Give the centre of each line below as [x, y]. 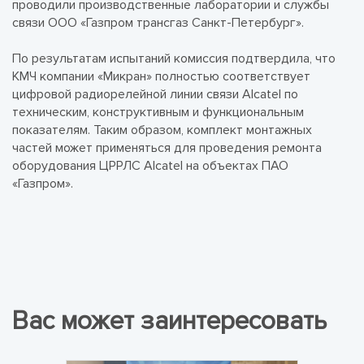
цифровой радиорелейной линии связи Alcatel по [155, 94]
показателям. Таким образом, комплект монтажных [162, 130]
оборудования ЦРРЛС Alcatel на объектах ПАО [150, 166]
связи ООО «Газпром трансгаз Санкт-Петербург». [158, 23]
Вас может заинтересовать [169, 321]
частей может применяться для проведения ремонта [167, 148]
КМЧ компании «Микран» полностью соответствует [161, 76]
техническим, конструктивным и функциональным [158, 112]
